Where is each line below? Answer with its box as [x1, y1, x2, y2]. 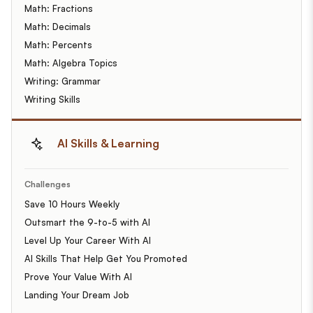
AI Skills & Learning [57, 136, 159, 150]
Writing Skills [24, 93, 80, 105]
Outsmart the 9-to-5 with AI [24, 216, 150, 228]
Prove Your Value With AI [24, 270, 132, 282]
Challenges [24, 178, 71, 189]
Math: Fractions [24, 2, 93, 14]
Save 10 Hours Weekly [24, 198, 119, 210]
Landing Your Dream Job [24, 289, 129, 300]
